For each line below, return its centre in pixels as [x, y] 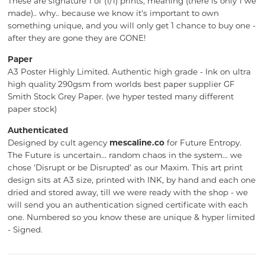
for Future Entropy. [203, 143]
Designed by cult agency [58, 143]
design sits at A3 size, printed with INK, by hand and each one [131, 180]
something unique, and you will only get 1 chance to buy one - [131, 26]
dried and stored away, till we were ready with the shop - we [127, 193]
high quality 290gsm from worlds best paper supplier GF [121, 84]
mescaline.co [137, 143]
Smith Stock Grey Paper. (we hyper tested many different [120, 97]
